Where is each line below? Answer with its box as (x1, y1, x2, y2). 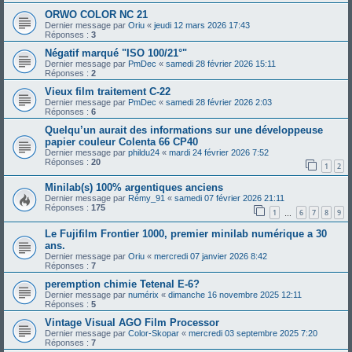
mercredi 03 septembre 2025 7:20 (189, 328, 317, 339)
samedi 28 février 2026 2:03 (166, 97, 272, 107)
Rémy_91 (128, 193, 165, 203)
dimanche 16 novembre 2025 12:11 (168, 290, 302, 300)
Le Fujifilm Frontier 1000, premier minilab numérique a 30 (45, 228, 327, 240)
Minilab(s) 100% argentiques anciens (45, 181, 223, 194)
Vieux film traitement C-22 (45, 85, 170, 97)
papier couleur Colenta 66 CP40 (45, 135, 198, 148)
